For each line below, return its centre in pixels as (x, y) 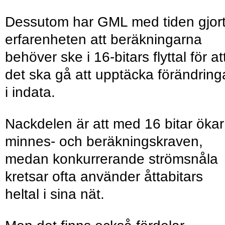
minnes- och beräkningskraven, (104, 142)
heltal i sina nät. (57, 194)
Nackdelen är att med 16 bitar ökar (115, 124)
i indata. (34, 92)
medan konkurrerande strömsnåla (111, 159)
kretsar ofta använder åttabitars (104, 177)
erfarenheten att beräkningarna (103, 40)
